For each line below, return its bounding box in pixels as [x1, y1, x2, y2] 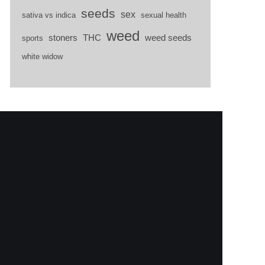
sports [22, 34, 44, 43]
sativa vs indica [22, 11, 76, 20]
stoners [49, 33, 78, 43]
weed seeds [145, 33, 192, 43]
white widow [22, 52, 63, 61]
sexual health [141, 11, 187, 20]
